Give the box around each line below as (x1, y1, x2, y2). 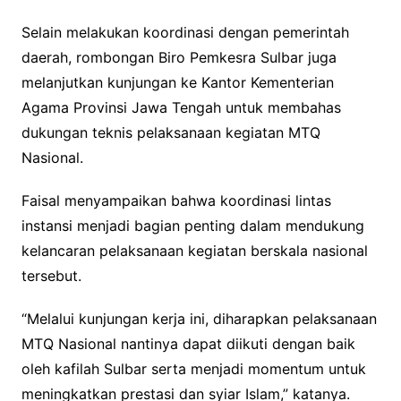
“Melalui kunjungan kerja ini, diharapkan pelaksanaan (21, 309, 377, 328)
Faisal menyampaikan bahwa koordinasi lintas (21, 191, 331, 209)
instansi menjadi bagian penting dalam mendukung (21, 216, 364, 235)
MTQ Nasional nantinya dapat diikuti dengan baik (21, 334, 355, 353)
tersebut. (21, 266, 81, 285)
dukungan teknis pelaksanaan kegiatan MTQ (21, 123, 320, 141)
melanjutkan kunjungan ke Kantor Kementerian (21, 73, 334, 91)
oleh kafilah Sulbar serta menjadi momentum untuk (21, 359, 366, 378)
